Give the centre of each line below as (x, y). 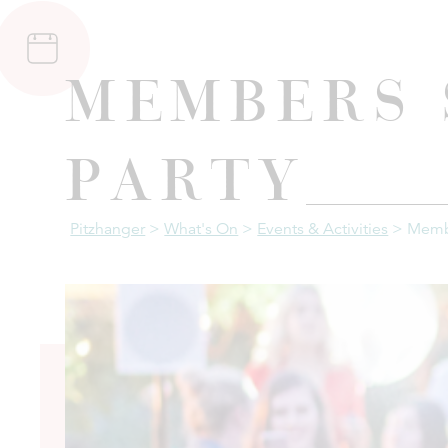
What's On (201, 228)
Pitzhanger (108, 228)
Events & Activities (323, 228)
